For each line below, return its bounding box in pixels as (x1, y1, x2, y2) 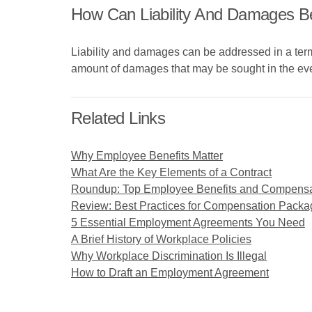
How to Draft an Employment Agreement (71, 267, 269, 279)
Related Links (71, 109, 166, 127)
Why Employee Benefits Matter (71, 150, 223, 162)
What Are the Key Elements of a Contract (71, 166, 272, 178)
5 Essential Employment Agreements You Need (71, 217, 305, 228)
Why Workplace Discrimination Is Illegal (71, 250, 267, 262)
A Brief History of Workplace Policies (71, 233, 251, 245)
